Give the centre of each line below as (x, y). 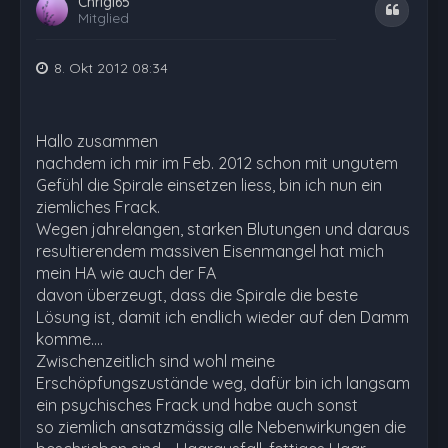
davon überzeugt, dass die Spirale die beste (197, 295)
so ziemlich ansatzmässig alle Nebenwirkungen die (221, 427)
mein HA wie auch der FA (126, 273)
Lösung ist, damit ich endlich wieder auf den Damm (222, 317)
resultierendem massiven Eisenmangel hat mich (210, 251)
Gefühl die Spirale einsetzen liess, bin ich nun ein (209, 185)
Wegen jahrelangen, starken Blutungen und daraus (223, 229)
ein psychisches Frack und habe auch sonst (197, 405)
